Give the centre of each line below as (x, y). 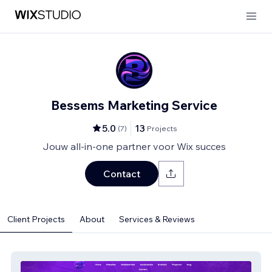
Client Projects (36, 219)
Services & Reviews (157, 219)
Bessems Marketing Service (134, 105)
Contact (121, 174)
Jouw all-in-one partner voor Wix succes (134, 146)
